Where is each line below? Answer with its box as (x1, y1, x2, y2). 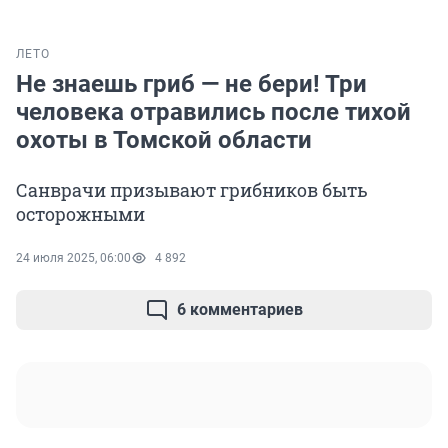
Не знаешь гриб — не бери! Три (16, 70, 367, 99)
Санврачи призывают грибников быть (16, 178, 368, 203)
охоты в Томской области (16, 126, 312, 155)
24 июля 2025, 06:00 (16, 251, 131, 266)
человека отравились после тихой (16, 98, 411, 127)
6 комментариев (177, 300, 303, 320)
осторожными (16, 202, 145, 227)
